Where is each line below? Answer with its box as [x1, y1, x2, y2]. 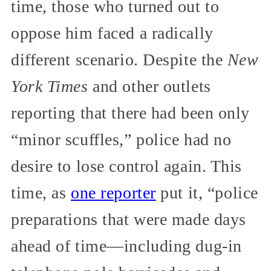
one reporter [71, 183, 156, 203]
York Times [11, 77, 88, 96]
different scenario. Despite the [11, 50, 227, 70]
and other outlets [88, 77, 211, 96]
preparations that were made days [11, 210, 246, 229]
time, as [11, 183, 71, 203]
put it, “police [155, 183, 258, 203]
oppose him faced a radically [11, 24, 214, 43]
